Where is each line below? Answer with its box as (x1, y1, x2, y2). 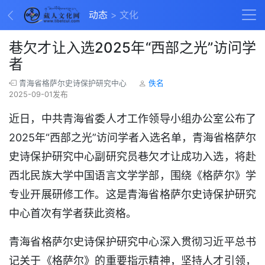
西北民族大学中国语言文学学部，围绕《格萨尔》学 (9, 169, 256, 182)
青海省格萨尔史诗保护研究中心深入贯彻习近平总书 (9, 235, 256, 248)
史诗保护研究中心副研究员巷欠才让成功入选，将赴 (9, 150, 256, 163)
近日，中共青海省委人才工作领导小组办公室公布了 (9, 112, 256, 125)
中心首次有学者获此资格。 (9, 207, 137, 219)
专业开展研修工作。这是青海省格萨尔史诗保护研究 (9, 188, 256, 201)
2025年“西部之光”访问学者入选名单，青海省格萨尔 (9, 131, 256, 144)
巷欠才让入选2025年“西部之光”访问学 (9, 39, 256, 56)
